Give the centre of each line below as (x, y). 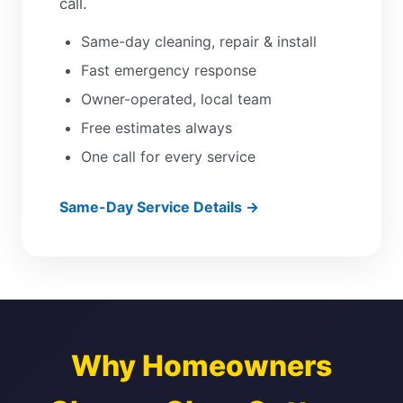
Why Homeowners (201, 366)
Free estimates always (157, 128)
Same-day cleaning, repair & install (199, 41)
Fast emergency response (169, 70)
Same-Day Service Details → (159, 207)
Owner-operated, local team (176, 99)
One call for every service (168, 157)
